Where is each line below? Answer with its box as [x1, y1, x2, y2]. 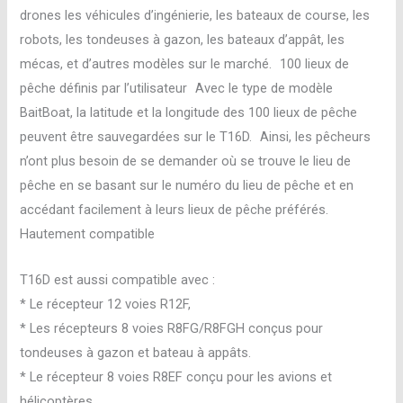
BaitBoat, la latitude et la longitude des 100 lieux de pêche [20, 104, 358, 121]
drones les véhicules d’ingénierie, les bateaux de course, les [20, 7, 371, 24]
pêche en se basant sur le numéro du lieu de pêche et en [20, 177, 354, 194]
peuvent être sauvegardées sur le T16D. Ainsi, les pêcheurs [20, 129, 372, 146]
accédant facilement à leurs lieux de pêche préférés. [20, 201, 337, 219]
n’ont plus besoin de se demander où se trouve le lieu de [20, 153, 352, 170]
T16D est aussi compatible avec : [20, 271, 216, 288]
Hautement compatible [20, 226, 156, 243]
